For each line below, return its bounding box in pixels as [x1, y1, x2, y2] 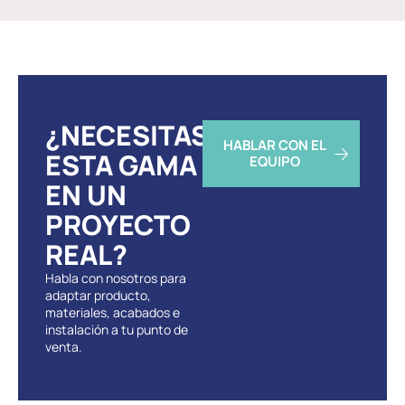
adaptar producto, [45, 287, 151, 304]
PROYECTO [45, 206, 191, 243]
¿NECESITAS [45, 117, 209, 154]
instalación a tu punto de [45, 321, 188, 338]
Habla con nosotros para [45, 269, 186, 287]
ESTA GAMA [45, 146, 197, 184]
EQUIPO [249, 152, 300, 171]
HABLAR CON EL [222, 136, 326, 155]
